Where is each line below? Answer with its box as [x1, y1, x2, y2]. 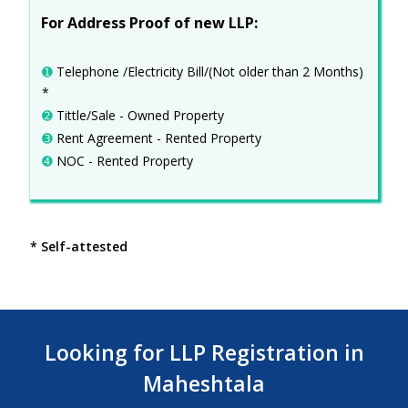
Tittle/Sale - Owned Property [52, 106, 224, 124]
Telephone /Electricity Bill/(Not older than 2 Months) [52, 62, 363, 80]
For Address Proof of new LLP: [40, 12, 258, 33]
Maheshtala [143, 368, 265, 398]
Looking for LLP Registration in [44, 337, 364, 367]
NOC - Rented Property [52, 151, 193, 169]
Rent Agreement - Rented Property [52, 128, 261, 147]
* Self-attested [30, 238, 128, 256]
